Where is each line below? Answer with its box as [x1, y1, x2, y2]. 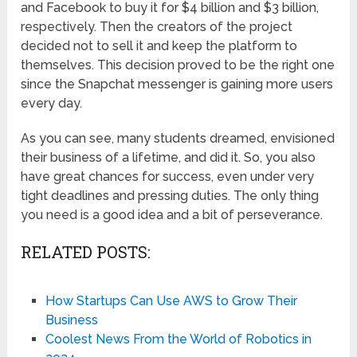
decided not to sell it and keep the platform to [21, 37, 298, 53]
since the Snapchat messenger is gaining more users [21, 76, 334, 92]
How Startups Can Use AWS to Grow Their [45, 292, 297, 308]
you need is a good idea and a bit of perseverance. [21, 206, 324, 222]
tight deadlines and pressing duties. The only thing [21, 187, 320, 203]
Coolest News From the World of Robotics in [45, 331, 312, 347]
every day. [21, 95, 83, 111]
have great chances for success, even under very [21, 168, 315, 184]
